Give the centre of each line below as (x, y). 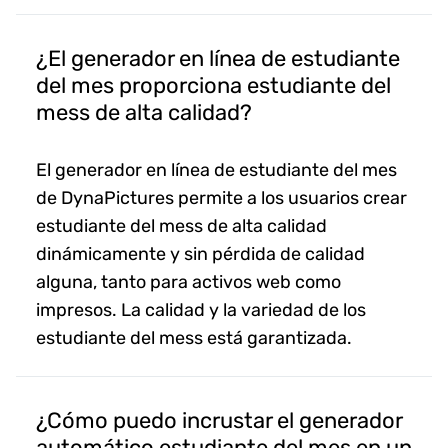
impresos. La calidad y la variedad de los (201, 309)
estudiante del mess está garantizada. (194, 337)
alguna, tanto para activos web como (188, 281)
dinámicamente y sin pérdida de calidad (200, 253)
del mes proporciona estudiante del (213, 85)
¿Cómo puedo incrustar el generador (219, 420)
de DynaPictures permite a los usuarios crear (221, 197)
